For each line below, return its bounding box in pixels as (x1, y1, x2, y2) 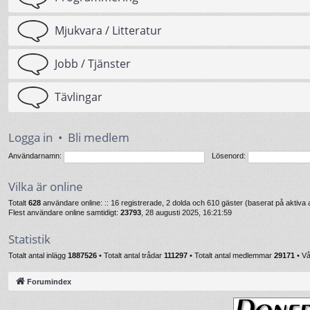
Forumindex (27, 277, 71, 286)
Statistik (8, 231, 51, 247)
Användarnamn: (8, 152, 62, 161)
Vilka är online (8, 179, 83, 194)
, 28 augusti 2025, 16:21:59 (141, 208, 232, 217)
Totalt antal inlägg (8, 251, 68, 259)
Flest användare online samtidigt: (8, 208, 120, 217)
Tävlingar (55, 89, 102, 104)
